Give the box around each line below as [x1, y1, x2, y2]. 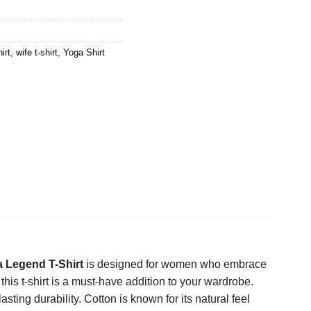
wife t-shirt [15, 47, 58, 58]
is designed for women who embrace [83, 258, 267, 270]
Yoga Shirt [62, 47, 105, 58]
